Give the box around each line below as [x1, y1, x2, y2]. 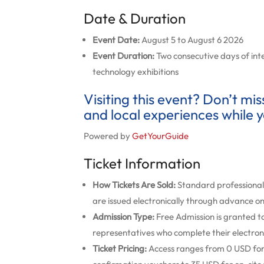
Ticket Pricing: [93, 243, 147, 254]
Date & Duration [84, 9, 186, 27]
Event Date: [93, 34, 140, 45]
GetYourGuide [132, 130, 189, 141]
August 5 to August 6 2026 [140, 34, 243, 45]
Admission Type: [93, 211, 154, 222]
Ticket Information [84, 154, 200, 172]
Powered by [84, 130, 132, 141]
